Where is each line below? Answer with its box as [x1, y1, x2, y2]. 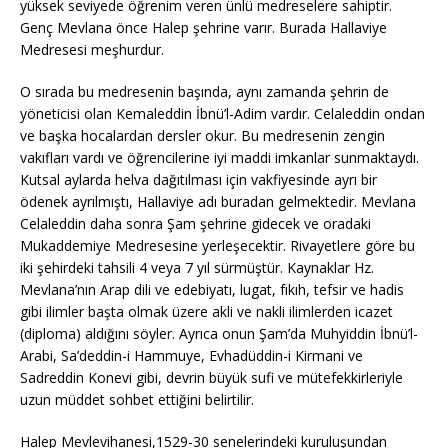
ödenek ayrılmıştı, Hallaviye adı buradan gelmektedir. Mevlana [20, 191, 416, 211]
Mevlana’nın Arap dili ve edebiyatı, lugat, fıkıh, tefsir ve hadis [20, 279, 404, 299]
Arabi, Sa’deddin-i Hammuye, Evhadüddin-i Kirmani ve [20, 345, 363, 365]
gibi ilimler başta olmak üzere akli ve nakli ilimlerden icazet [20, 301, 393, 321]
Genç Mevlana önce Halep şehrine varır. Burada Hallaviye [20, 17, 387, 37]
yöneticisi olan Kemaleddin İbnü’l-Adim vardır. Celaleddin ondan [20, 103, 425, 123]
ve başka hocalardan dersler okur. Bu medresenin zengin [20, 125, 385, 145]
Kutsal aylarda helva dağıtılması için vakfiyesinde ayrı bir [20, 169, 377, 189]
